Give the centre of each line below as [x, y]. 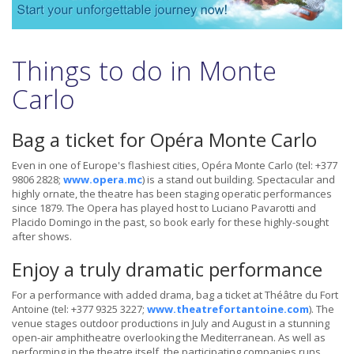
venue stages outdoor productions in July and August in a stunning [171, 324]
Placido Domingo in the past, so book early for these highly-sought [170, 222]
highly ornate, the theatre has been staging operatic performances [172, 194]
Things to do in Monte [144, 71]
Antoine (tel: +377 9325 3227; [79, 309]
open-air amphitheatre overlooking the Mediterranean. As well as [169, 338]
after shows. [42, 237]
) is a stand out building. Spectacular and [239, 180]
